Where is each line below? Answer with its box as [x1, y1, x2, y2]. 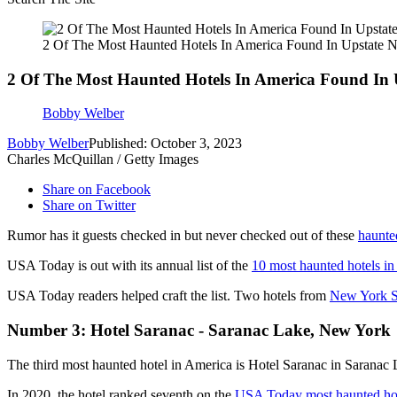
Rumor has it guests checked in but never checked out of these [7, 228, 358, 244]
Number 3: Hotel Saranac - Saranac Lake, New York [7, 321, 391, 340]
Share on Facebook [43, 182, 151, 198]
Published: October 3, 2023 [89, 136, 242, 152]
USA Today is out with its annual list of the [7, 258, 252, 274]
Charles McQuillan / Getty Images [7, 152, 198, 167]
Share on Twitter [43, 198, 136, 214]
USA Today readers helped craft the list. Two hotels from [7, 288, 330, 304]
